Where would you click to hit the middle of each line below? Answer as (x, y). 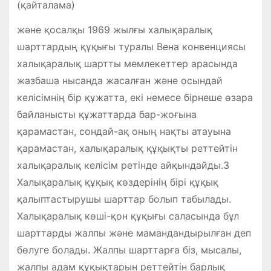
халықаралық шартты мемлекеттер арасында (127, 63)
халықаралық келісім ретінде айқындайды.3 (123, 165)
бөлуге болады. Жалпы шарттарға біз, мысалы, (129, 250)
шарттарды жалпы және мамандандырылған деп (134, 233)
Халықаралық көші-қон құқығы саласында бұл (128, 216)
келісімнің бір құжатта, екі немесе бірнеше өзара (135, 97)
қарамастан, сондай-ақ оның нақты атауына (124, 131)
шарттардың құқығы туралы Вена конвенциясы (131, 46)
